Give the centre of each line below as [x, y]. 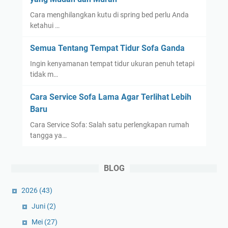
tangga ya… [48, 135]
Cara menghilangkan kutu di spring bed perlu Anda [109, 15]
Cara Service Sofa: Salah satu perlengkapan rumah [109, 124]
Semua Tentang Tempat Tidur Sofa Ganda [107, 48]
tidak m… [44, 74]
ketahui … [45, 25]
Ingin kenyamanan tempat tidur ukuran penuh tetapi [112, 63]
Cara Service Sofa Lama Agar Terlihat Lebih [110, 97]
